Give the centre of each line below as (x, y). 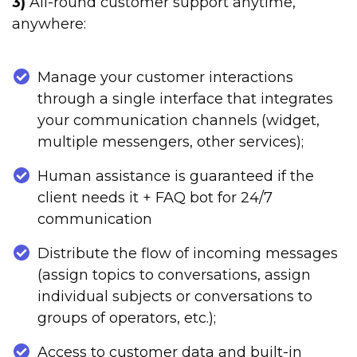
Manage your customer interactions (165, 78)
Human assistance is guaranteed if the (176, 177)
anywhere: (49, 24)
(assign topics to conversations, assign (174, 275)
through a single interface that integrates (185, 99)
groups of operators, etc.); (127, 318)
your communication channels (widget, (178, 121)
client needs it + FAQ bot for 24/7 (155, 198)
